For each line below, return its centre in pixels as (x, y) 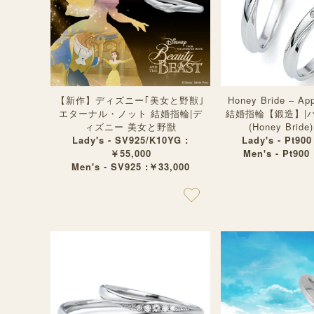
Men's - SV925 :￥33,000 (130, 166)
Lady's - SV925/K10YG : (130, 140)
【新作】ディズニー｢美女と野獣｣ (130, 100)
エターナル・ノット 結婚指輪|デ (130, 113)
